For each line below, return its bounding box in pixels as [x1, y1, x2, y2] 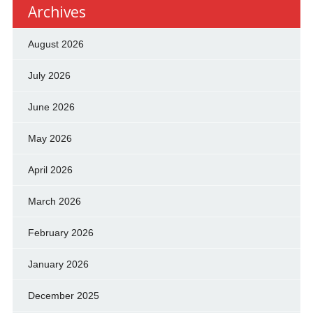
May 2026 [27, 133, 72, 145]
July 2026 [27, 70, 71, 82]
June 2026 [27, 101, 75, 113]
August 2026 [27, 38, 84, 50]
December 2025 [27, 290, 99, 302]
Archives [27, 2, 86, 22]
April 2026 [27, 164, 73, 176]
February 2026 [27, 227, 94, 239]
